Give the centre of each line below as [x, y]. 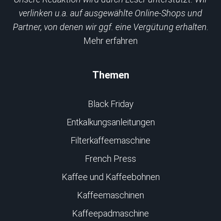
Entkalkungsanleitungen [110, 122]
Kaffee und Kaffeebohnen [110, 177]
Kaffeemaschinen [110, 195]
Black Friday [110, 104]
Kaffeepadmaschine [110, 213]
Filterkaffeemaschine [110, 140]
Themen [110, 75]
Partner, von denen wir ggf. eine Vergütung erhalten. [110, 27]
